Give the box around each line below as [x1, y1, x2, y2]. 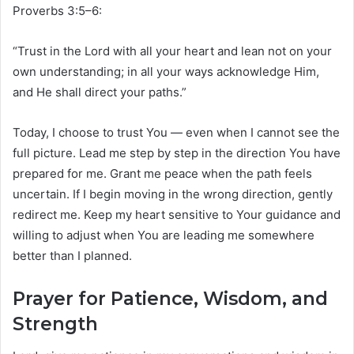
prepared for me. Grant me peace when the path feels [13, 166, 312, 182]
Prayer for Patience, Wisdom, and [13, 288, 328, 311]
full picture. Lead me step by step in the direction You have [13, 145, 341, 161]
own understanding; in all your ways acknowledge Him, [13, 64, 319, 80]
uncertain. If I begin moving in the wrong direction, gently [13, 186, 333, 202]
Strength [13, 313, 98, 336]
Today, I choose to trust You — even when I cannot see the [13, 125, 340, 141]
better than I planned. [13, 248, 132, 264]
